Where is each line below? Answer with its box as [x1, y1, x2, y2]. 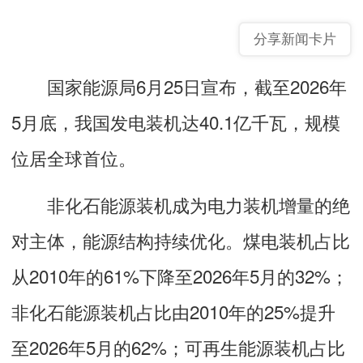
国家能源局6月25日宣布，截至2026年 [11, 72, 347, 99]
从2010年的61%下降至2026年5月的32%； [11, 262, 348, 288]
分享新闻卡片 [254, 31, 336, 47]
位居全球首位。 [11, 143, 136, 170]
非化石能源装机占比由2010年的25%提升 [11, 297, 335, 324]
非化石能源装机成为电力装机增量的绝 [11, 190, 350, 217]
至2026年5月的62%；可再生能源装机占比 [11, 333, 345, 360]
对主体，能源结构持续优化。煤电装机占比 [11, 226, 350, 253]
